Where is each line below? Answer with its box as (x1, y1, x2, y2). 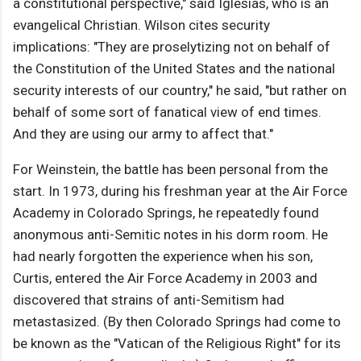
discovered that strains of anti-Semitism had (13, 292, 284, 309)
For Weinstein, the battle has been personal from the (13, 161, 328, 178)
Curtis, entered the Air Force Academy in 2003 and (13, 270, 317, 287)
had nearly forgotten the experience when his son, (13, 248, 313, 265)
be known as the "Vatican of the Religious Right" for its (13, 335, 341, 352)
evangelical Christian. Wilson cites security (13, 17, 270, 34)
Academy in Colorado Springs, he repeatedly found (13, 205, 319, 222)
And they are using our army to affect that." (13, 126, 273, 143)
